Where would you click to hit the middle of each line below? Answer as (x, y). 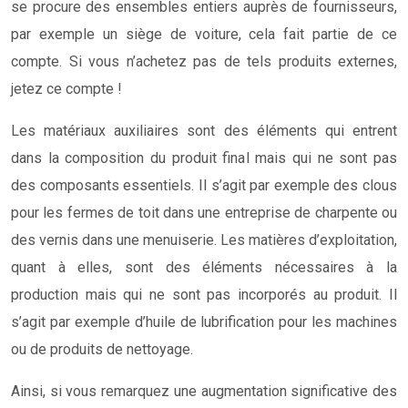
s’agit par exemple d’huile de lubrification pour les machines (204, 321)
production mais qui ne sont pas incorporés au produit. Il (204, 294)
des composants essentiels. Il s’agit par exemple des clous (204, 185)
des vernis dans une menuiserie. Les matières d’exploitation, (204, 240)
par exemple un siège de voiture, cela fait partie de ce (204, 34)
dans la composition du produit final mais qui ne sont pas (204, 158)
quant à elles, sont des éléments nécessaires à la (204, 267)
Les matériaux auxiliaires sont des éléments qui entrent (204, 130)
